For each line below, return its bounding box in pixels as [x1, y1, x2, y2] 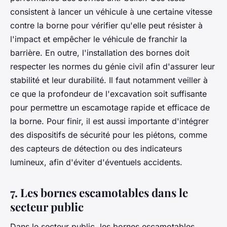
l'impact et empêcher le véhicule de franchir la [10, 33, 187, 44]
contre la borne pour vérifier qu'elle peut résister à [10, 20, 203, 30]
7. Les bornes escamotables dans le [10, 184, 188, 200]
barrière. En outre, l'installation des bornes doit [10, 47, 190, 58]
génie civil [105, 61, 143, 71]
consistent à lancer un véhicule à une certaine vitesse [10, 6, 212, 17]
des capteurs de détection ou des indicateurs [10, 143, 182, 154]
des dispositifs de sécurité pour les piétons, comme [10, 129, 207, 140]
